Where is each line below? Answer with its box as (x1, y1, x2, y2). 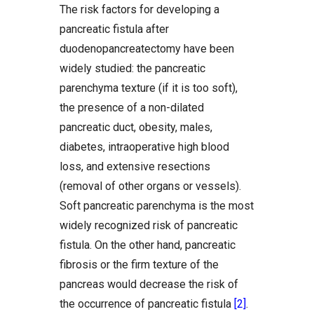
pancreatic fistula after (60, 22, 169, 36)
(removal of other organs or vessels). (60, 179, 241, 193)
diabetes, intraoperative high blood (60, 139, 229, 153)
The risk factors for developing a (60, 2, 219, 16)
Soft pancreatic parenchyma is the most (60, 198, 254, 212)
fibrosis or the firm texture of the (60, 257, 219, 271)
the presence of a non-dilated (60, 100, 204, 114)
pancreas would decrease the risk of (60, 277, 238, 291)
